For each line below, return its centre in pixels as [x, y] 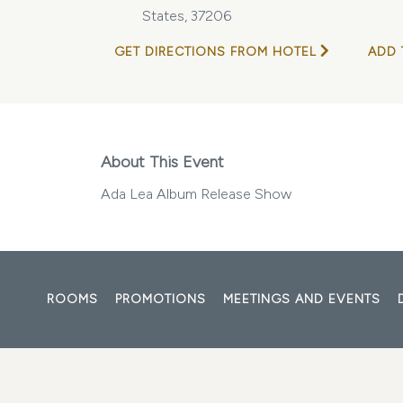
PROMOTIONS [161, 299]
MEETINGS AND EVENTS [302, 299]
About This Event [162, 162]
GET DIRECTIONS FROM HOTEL [215, 52]
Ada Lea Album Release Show [196, 194]
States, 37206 [187, 16]
